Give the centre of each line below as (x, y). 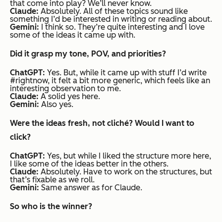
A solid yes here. (69, 97)
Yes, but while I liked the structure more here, (129, 156)
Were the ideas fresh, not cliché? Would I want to (102, 123)
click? (20, 137)
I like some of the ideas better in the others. (89, 164)
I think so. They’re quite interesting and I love (122, 27)
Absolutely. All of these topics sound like (113, 11)
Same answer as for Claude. (92, 188)
